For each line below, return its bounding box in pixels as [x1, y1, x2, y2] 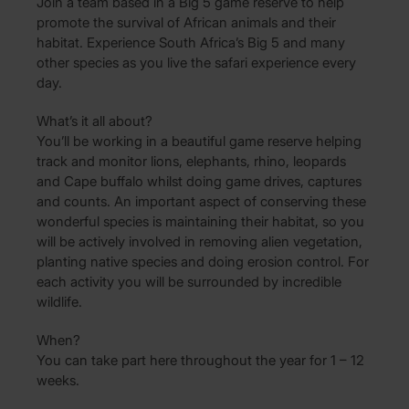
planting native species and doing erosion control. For [37, 253, 369, 271]
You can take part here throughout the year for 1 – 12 [37, 351, 364, 370]
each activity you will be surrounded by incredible [37, 273, 341, 291]
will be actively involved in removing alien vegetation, [37, 233, 362, 251]
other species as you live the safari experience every [37, 54, 356, 72]
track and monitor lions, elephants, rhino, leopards [37, 152, 346, 171]
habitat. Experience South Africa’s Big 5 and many [37, 34, 345, 52]
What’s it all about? [37, 112, 152, 131]
